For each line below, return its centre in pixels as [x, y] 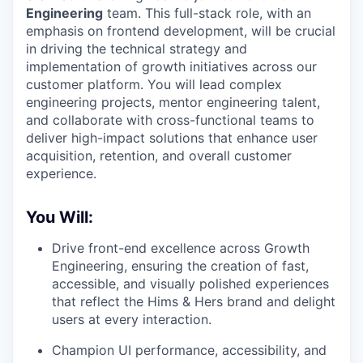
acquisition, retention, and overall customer [159, 156]
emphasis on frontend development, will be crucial [181, 31]
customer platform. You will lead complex [154, 84]
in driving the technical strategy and [137, 49]
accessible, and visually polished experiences [190, 284]
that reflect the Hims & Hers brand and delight [194, 301]
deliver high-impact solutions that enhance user [172, 138]
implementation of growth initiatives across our [171, 66]
